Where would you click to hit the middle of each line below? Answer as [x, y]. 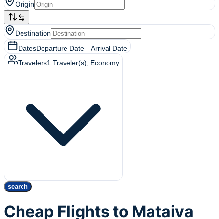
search [18, 186]
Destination [33, 33]
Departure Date [60, 48]
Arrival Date [109, 48]
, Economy [103, 63]
